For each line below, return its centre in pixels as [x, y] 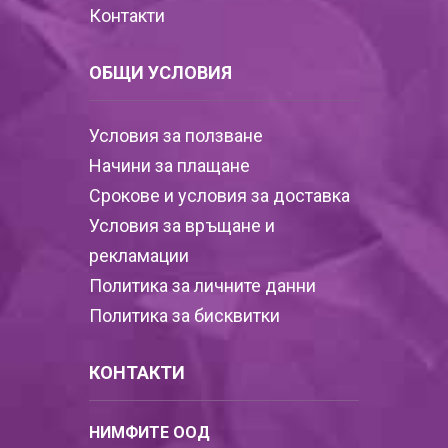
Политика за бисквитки [184, 315]
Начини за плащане [169, 165]
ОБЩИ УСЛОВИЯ [160, 72]
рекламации [139, 255]
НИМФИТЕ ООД [149, 432]
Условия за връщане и [182, 225]
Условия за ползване [176, 135]
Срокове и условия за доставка [219, 195]
